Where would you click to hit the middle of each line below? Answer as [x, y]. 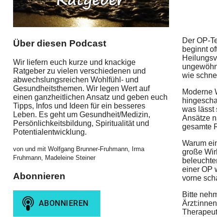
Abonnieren [39, 176]
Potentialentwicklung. [50, 132]
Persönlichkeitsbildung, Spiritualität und [81, 123]
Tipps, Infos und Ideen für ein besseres [79, 106]
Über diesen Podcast [59, 44]
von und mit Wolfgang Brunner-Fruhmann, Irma [78, 149]
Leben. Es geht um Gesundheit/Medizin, [81, 114]
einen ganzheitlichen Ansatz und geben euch [90, 97]
